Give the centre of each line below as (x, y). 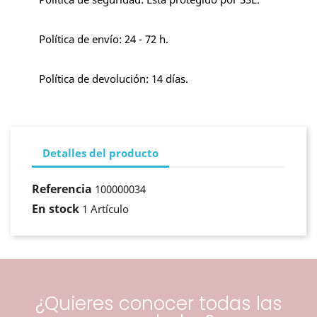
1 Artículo (105, 208)
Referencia (62, 189)
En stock (56, 208)
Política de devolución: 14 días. (114, 78)
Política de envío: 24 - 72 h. (104, 39)
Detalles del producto (100, 153)
